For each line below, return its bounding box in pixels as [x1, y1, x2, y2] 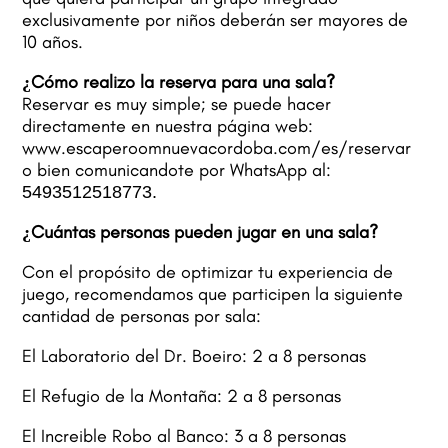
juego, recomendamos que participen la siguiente [22, 283, 404, 305]
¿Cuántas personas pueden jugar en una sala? [22, 221, 379, 243]
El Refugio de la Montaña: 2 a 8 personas [22, 385, 342, 407]
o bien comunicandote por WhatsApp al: [22, 159, 332, 181]
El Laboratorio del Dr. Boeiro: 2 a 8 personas [22, 345, 367, 367]
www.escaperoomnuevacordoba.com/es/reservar [22, 137, 412, 159]
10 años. [22, 31, 84, 53]
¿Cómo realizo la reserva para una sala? [22, 71, 336, 93]
